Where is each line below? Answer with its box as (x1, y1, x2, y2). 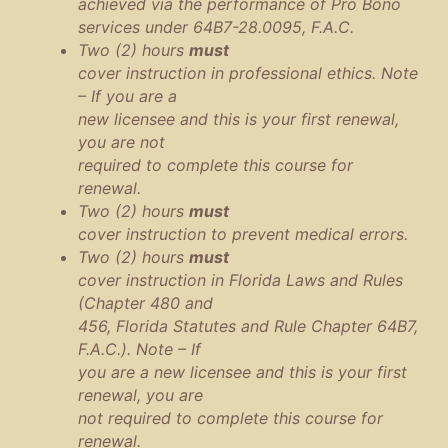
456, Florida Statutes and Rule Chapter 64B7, (78, 316, 418, 337)
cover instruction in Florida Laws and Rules (78, 270, 403, 291)
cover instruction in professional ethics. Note (78, 63, 418, 84)
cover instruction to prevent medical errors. (78, 224, 408, 245)
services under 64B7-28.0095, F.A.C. (78, 17, 354, 38)
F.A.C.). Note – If (78, 339, 201, 360)
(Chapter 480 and (78, 293, 213, 314)
